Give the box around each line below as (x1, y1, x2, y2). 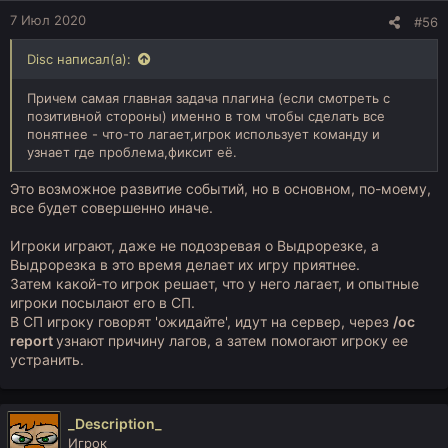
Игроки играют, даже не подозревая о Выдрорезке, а (10, 237, 379, 254)
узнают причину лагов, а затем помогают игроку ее (56, 332, 408, 349)
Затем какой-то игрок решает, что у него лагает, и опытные (10, 275, 419, 292)
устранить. (10, 351, 84, 368)
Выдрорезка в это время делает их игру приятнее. (10, 256, 360, 273)
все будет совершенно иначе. (10, 199, 213, 216)
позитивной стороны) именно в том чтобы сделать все (27, 108, 385, 124)
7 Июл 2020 (10, 12, 86, 28)
